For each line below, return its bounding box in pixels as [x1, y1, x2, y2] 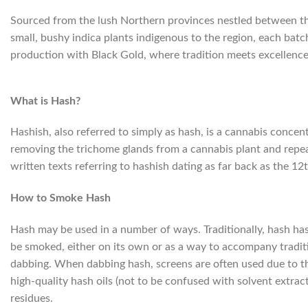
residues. [10, 293, 53, 305]
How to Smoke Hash [10, 192, 111, 204]
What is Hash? [10, 95, 80, 107]
